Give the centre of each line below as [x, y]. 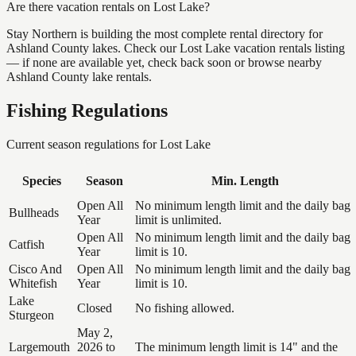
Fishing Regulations [87, 110]
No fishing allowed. [185, 308]
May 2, [95, 332]
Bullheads [34, 212]
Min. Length [245, 180]
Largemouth [39, 346]
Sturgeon [31, 315]
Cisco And [35, 269]
